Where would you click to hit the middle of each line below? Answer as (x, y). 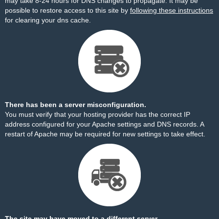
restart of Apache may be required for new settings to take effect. (105, 134)
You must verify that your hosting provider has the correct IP (98, 114)
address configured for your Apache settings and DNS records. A (104, 124)
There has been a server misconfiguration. (76, 105)
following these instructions (172, 10)
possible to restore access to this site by (67, 10)
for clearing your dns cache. (48, 20)
